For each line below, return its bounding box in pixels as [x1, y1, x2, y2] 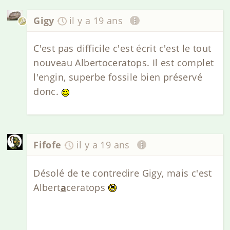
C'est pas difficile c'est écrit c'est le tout [33, 42, 212, 55]
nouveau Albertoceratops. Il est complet [33, 56, 214, 69]
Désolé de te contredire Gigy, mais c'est [33, 166, 212, 179]
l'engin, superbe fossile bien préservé [33, 71, 202, 84]
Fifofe [33, 139, 62, 151]
